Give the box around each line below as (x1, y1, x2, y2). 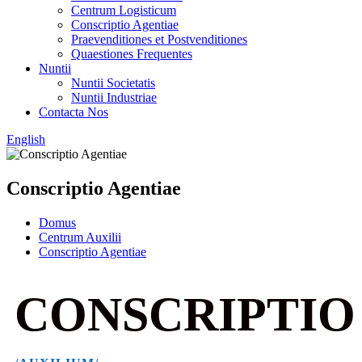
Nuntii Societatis (71, 76, 155, 90)
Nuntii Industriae (71, 90, 157, 104)
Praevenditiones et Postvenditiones (71, 32, 247, 46)
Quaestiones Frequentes (71, 47, 192, 61)
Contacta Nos (39, 105, 108, 119)
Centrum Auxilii (39, 229, 121, 244)
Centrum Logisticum (71, 3, 176, 17)
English (6, 133, 45, 146)
